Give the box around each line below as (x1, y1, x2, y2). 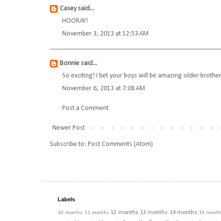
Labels (58, 196, 75, 203)
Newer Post (52, 124, 85, 132)
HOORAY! (62, 17, 88, 25)
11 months (84, 210, 109, 216)
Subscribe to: (50, 141, 88, 148)
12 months (110, 210, 139, 216)
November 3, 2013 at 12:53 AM (62, 30, 148, 38)
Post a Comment (62, 105, 109, 112)
